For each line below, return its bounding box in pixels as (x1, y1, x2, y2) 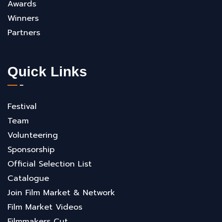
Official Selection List (7, 158, 92, 170)
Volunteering (7, 129, 58, 141)
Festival (7, 100, 37, 112)
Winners (7, 12, 39, 24)
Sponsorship (7, 143, 55, 156)
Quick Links (7, 63, 87, 79)
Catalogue (7, 172, 49, 184)
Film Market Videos (7, 201, 82, 213)
